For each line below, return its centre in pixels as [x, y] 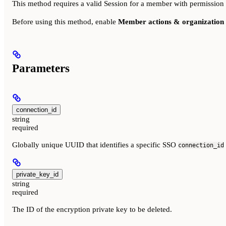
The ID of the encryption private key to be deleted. [92, 209]
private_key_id [37, 174]
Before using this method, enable [65, 22]
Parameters [41, 68]
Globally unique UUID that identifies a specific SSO [95, 145]
